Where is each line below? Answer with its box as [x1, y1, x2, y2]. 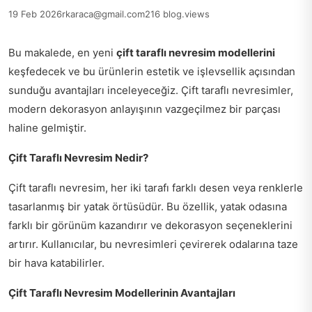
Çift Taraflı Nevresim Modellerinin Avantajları [8, 286, 235, 299]
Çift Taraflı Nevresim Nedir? [8, 150, 148, 164]
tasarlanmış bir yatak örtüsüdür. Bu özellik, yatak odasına [8, 199, 287, 213]
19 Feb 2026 [8, 8, 62, 19]
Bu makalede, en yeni [8, 45, 116, 59]
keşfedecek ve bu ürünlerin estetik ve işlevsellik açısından [8, 64, 295, 78]
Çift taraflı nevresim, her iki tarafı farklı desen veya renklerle [8, 180, 303, 194]
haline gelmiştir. [8, 120, 86, 134]
